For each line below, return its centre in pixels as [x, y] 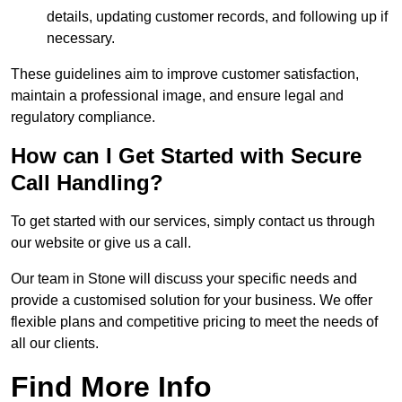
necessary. [81, 39]
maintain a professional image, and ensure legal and [177, 96]
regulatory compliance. [83, 118]
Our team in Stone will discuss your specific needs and [184, 279]
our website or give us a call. [101, 243]
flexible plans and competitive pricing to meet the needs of [194, 322]
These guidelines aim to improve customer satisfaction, [185, 74]
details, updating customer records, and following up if [217, 17]
